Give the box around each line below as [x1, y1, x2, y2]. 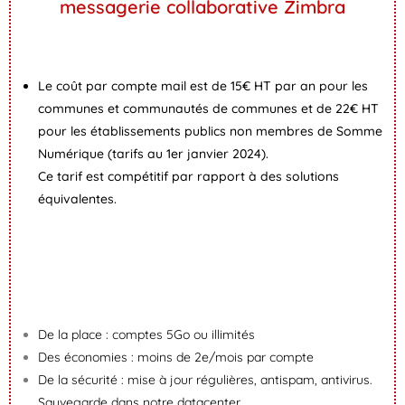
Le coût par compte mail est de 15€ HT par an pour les [38, 78, 368, 94]
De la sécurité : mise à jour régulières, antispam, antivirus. [38, 372, 372, 388]
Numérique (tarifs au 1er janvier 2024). [38, 146, 268, 162]
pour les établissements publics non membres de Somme [38, 123, 382, 139]
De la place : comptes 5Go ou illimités [38, 326, 255, 343]
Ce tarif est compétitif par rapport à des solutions [38, 168, 339, 184]
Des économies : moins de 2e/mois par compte [38, 349, 314, 365]
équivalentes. [38, 191, 117, 207]
